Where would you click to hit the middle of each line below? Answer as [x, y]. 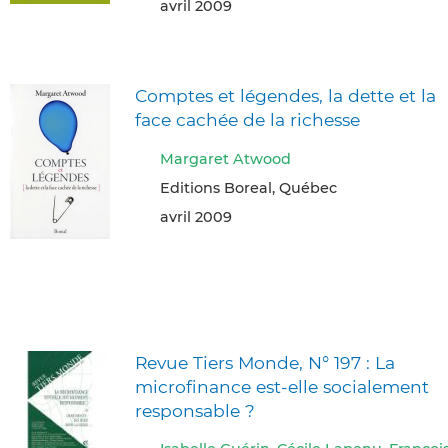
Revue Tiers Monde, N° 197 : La [265, 362]
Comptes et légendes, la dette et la [285, 96]
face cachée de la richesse [247, 120]
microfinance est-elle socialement [282, 386]
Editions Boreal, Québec [248, 187]
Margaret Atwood [225, 158]
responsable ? [195, 410]
